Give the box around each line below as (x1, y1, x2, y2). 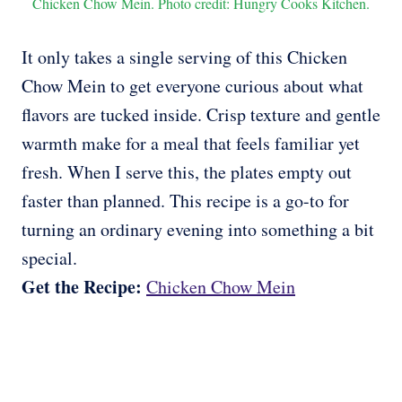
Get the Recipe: (22, 274, 146, 301)
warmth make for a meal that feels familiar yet (22, 131, 360, 156)
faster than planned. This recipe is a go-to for (22, 188, 349, 214)
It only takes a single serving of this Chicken (22, 45, 347, 70)
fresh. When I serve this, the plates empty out (22, 160, 352, 185)
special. (22, 246, 77, 271)
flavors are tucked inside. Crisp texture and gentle (22, 102, 380, 127)
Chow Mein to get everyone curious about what (22, 74, 363, 99)
